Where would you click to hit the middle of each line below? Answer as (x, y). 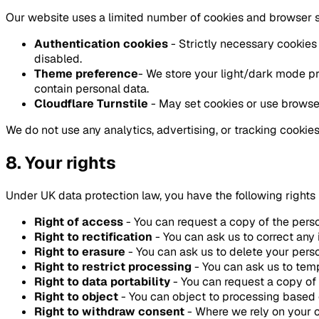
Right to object (76, 297)
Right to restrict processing (113, 267)
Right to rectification (93, 237)
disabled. (58, 59)
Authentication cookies (101, 44)
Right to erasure (80, 252)
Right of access (79, 222)
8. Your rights (61, 163)
